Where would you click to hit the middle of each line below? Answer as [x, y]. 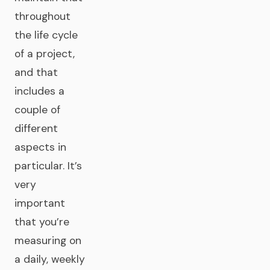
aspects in [40, 147]
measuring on [48, 240]
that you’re [42, 222]
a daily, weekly [50, 259]
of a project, [45, 54]
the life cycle [46, 35]
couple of [37, 110]
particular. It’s [48, 166]
